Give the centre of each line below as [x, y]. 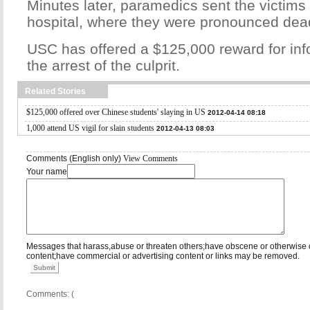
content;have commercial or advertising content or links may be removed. [163, 256]
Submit [44, 267]
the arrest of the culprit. [103, 65]
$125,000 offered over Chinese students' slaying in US [116, 112]
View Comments [151, 158]
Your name [47, 172]
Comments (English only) [75, 158]
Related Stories [55, 91]
